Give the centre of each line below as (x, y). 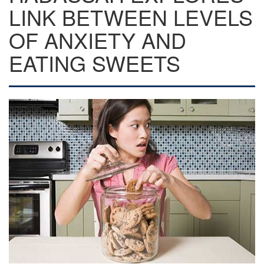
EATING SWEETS (95, 63)
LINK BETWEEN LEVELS (131, 17)
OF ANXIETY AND (98, 40)
